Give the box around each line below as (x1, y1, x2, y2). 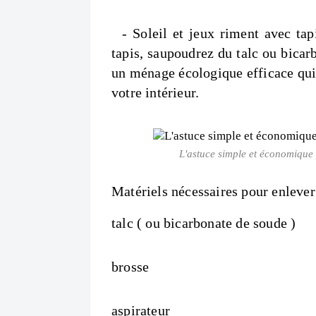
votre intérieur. (111, 85, 200, 100)
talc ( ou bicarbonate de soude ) (111, 215, 296, 231)
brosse (111, 259, 150, 274)
